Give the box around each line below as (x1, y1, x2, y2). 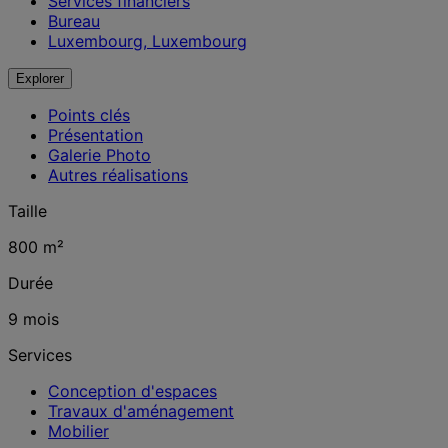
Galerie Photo (48, 145, 151, 166)
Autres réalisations (48, 165, 188, 186)
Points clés (48, 105, 130, 126)
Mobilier (48, 421, 109, 442)
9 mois (8, 309, 59, 330)
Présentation (48, 125, 143, 146)
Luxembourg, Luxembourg (48, 31, 247, 52)
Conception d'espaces (48, 381, 217, 402)
